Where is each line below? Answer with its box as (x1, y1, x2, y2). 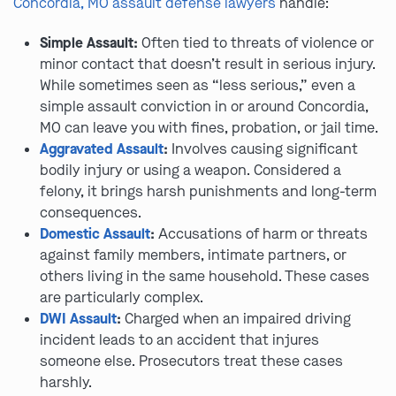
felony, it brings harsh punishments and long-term (40, 181, 377, 201)
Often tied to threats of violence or (138, 33, 374, 52)
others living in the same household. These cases (40, 266, 369, 286)
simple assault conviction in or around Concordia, (40, 96, 369, 116)
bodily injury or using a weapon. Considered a (40, 160, 341, 179)
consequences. (40, 202, 141, 222)
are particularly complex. (40, 287, 203, 307)
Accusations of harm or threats (155, 224, 368, 243)
